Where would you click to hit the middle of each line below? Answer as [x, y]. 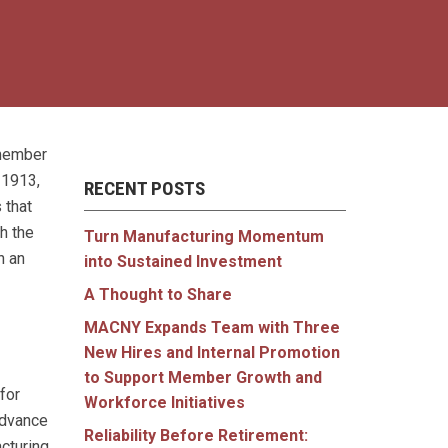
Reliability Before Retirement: [195, 436]
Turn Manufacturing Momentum [203, 237]
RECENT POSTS [144, 189]
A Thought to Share [157, 295]
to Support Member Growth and [202, 378]
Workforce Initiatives [164, 403]
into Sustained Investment [182, 262]
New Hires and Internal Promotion [211, 353]
